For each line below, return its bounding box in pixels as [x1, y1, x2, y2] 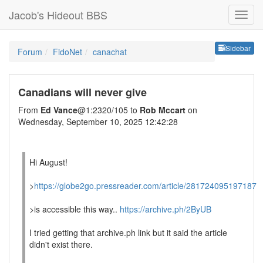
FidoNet [53, 46, 82, 58]
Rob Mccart [140, 104, 186, 116]
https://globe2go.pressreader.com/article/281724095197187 [34, 180, 257, 191]
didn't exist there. [29, 238, 93, 250]
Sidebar [225, 43, 251, 53]
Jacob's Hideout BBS [9, 7, 107, 22]
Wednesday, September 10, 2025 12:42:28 [18, 116, 178, 127]
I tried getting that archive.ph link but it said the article [29, 227, 227, 238]
